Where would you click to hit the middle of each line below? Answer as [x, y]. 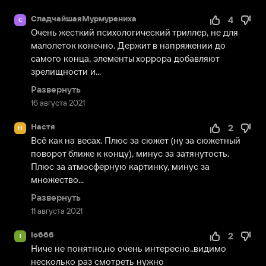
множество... [57, 180]
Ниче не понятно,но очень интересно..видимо [129, 248]
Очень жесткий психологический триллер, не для [134, 32]
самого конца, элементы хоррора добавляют [125, 58]
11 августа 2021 [57, 211]
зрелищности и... [66, 72]
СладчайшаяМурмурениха [84, 19]
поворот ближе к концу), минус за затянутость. [130, 153]
